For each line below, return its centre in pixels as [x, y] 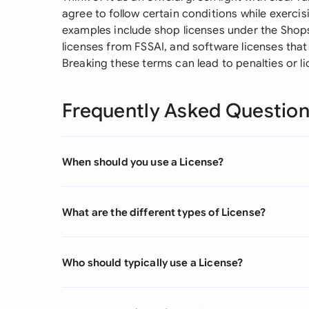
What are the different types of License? [164, 212]
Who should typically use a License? [153, 262]
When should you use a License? [143, 161]
